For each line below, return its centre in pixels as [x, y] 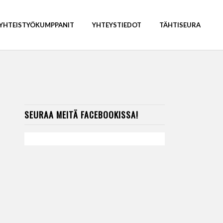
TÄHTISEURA [180, 25]
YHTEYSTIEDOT [117, 25]
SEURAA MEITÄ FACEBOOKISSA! [81, 114]
